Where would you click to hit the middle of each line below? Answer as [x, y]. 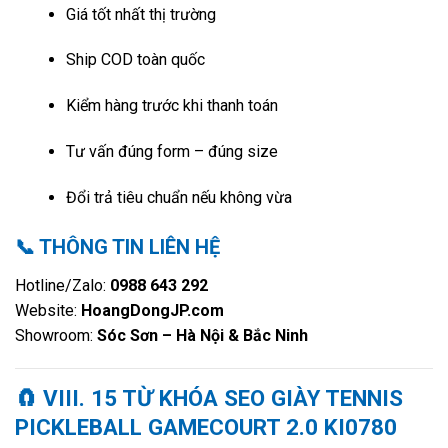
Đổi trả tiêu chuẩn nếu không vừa [178, 197]
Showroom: [56, 335]
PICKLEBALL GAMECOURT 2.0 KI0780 [206, 427]
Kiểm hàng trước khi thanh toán [171, 106]
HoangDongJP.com [152, 310]
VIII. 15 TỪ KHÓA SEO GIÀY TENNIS [223, 398]
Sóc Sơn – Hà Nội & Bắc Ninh [202, 335]
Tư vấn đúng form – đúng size [171, 152]
